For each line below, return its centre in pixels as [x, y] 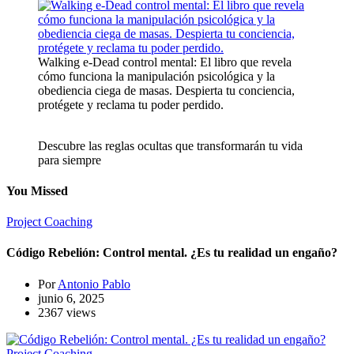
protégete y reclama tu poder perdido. [131, 104]
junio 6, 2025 [71, 298]
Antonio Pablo [94, 284]
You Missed [37, 190]
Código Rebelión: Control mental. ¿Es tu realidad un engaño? [172, 253]
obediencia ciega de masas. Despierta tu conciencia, [166, 90]
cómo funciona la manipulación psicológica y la [156, 76]
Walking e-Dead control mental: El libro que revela [165, 62]
